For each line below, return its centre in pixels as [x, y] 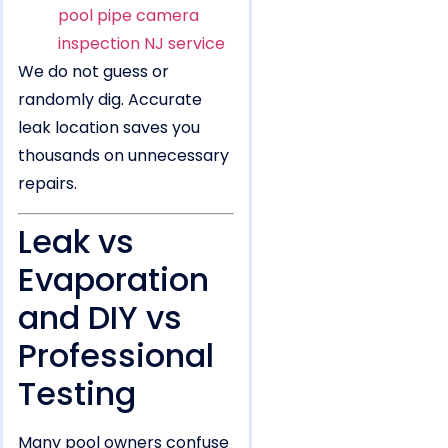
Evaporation [113, 279]
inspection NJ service [141, 44]
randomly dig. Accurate [110, 100]
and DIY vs [100, 317]
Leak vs [76, 241]
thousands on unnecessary [123, 156]
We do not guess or [93, 72]
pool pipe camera [128, 16]
